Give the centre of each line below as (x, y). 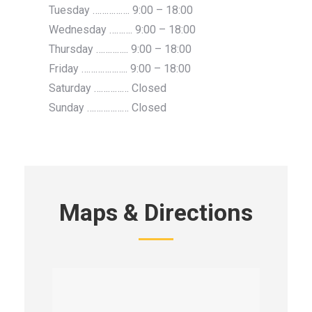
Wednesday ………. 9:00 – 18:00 (122, 30)
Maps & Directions (156, 212)
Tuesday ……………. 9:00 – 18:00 (121, 10)
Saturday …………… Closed (108, 88)
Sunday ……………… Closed (108, 108)
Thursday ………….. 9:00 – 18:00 (120, 49)
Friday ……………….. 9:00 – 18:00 (120, 69)
